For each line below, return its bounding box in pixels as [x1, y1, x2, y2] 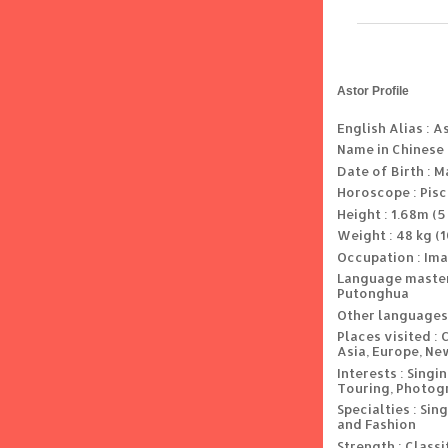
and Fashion [337, 416, 416, 433]
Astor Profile [337, 83, 409, 98]
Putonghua [337, 285, 409, 302]
